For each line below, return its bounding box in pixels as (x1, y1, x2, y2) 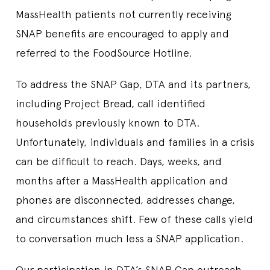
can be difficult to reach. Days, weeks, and (16, 154, 222, 168)
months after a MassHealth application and (16, 174, 228, 187)
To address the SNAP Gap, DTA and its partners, (16, 77, 251, 90)
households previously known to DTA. (16, 116, 199, 129)
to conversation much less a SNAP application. (16, 231, 243, 245)
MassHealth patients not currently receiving (16, 7, 231, 20)
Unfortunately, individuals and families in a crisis (16, 135, 254, 148)
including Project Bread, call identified (16, 96, 206, 110)
